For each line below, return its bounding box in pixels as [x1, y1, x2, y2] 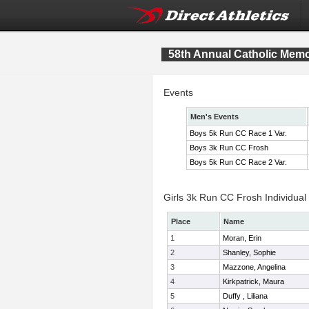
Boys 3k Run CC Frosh [190, 143, 268, 152]
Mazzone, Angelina [223, 263, 286, 271]
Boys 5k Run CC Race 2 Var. [190, 158, 287, 166]
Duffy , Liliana [223, 292, 268, 300]
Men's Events [190, 112, 239, 121]
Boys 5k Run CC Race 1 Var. [190, 129, 287, 137]
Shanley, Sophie [223, 248, 276, 257]
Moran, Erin [223, 234, 261, 242]
